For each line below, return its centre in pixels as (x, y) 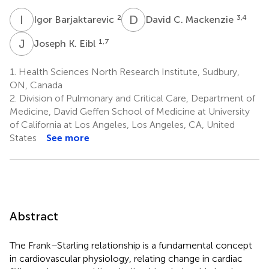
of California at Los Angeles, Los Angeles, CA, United (122, 124)
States (23, 138)
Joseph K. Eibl (66, 43)
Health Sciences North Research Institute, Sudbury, (128, 71)
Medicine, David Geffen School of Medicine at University (130, 111)
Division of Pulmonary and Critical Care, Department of (136, 98)
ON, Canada (36, 85)
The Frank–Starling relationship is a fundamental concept (131, 245)
